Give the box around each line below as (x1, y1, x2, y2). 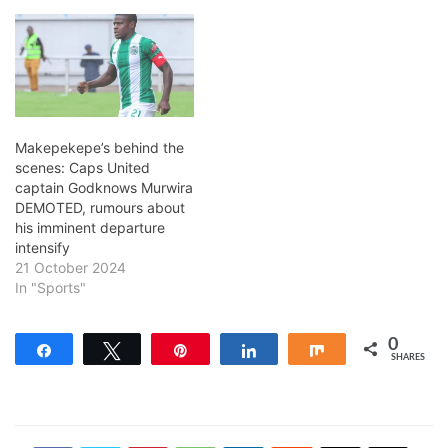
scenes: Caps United (15, 158, 150, 176)
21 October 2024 (15, 258, 126, 276)
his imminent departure (15, 218, 165, 236)
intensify (15, 238, 70, 256)
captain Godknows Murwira (15, 178, 193, 196)
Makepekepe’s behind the (15, 138, 184, 156)
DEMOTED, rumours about (15, 198, 185, 216)
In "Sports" (15, 278, 86, 296)
